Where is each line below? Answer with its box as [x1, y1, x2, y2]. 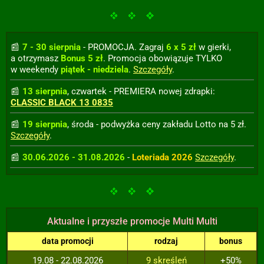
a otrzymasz [11, 53, 61, 64]
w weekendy [11, 64, 61, 75]
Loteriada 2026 [132, 152, 193, 163]
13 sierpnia [22, 86, 67, 97]
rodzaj [154, 236, 178, 246]
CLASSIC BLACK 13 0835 [11, 97, 113, 108]
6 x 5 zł [166, 42, 196, 52]
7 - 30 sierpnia [22, 42, 81, 52]
